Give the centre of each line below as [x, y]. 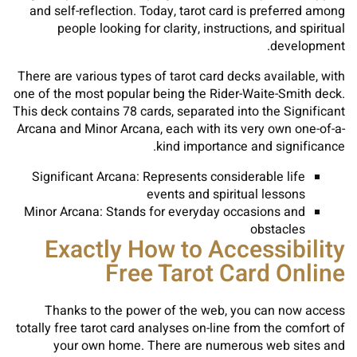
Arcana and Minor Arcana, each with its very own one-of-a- [181, 129]
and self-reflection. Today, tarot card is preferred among [187, 11]
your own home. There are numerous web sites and [199, 346]
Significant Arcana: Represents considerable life [169, 177]
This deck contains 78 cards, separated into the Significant [179, 112]
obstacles [278, 229]
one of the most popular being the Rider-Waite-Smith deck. [179, 94]
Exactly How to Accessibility [195, 250]
